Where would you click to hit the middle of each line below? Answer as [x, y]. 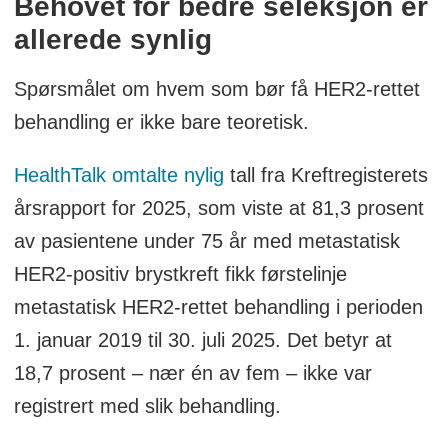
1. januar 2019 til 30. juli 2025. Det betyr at [202, 340]
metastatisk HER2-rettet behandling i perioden [218, 307]
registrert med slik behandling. [147, 406]
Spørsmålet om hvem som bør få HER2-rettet [216, 89]
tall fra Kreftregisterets [325, 175]
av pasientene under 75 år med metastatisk [206, 241]
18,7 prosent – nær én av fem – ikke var [192, 373]
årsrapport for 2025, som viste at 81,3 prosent [218, 208]
